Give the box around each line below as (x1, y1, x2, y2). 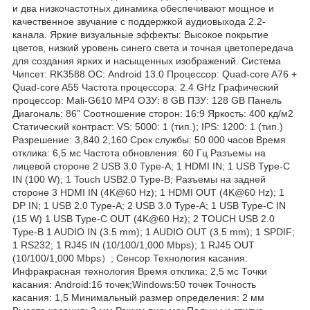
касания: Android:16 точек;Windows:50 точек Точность (12, 278, 256, 290)
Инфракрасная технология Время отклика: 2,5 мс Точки (12, 265, 267, 277)
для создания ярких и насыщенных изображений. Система (12, 55, 281, 66)
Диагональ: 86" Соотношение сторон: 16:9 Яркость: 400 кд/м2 (12, 107, 293, 119)
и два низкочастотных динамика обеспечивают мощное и (12, 2, 274, 14)
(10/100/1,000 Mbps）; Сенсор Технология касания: (12, 252, 248, 264)
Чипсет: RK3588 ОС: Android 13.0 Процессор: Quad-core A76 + (12, 68, 297, 80)
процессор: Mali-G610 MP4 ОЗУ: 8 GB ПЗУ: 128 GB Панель (12, 94, 282, 106)
